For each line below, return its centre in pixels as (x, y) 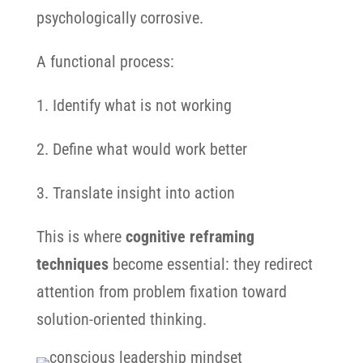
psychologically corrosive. (120, 18)
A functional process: (105, 62)
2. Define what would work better (141, 149)
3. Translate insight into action (135, 193)
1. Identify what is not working (134, 105)
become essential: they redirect (212, 264)
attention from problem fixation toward (161, 292)
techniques (72, 264)
